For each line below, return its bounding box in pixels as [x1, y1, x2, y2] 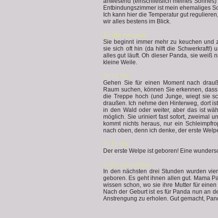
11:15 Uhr [103, 141, 129, 147]
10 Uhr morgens [103, 32, 146, 38]
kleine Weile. [103, 59, 137, 66]
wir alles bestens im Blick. [103, 18, 171, 25]
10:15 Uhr [103, 73, 129, 79]
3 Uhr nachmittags [103, 161, 151, 168]
